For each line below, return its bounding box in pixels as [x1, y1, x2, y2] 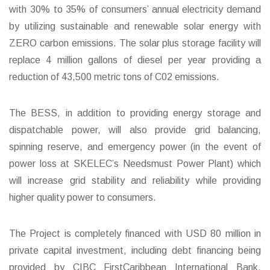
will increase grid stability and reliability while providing [9, 175, 261, 186]
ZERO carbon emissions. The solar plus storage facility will [9, 37, 261, 48]
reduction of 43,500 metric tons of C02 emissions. [9, 71, 219, 82]
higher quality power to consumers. [9, 192, 156, 202]
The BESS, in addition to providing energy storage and [9, 107, 261, 118]
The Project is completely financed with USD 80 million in [9, 228, 261, 239]
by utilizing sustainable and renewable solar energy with [9, 20, 261, 31]
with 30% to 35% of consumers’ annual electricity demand [9, 4, 261, 14]
